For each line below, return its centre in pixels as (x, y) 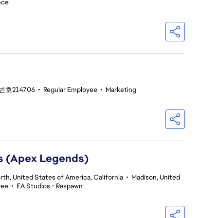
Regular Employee (70, 90)
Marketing (121, 90)
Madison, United (156, 177)
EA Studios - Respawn (50, 186)
